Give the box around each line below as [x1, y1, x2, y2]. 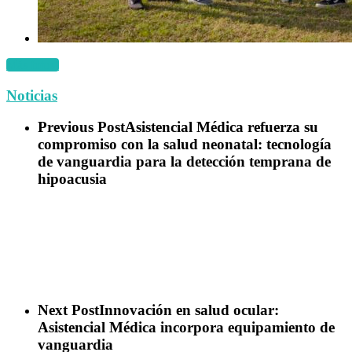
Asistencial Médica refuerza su [125, 119, 318, 136]
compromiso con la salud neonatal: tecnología [38, 136, 332, 153]
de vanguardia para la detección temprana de [38, 153, 331, 170]
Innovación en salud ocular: [99, 301, 279, 318]
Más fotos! [6, 58, 59, 71]
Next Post [38, 301, 99, 318]
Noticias [6, 86, 57, 104]
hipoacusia [38, 170, 107, 188]
